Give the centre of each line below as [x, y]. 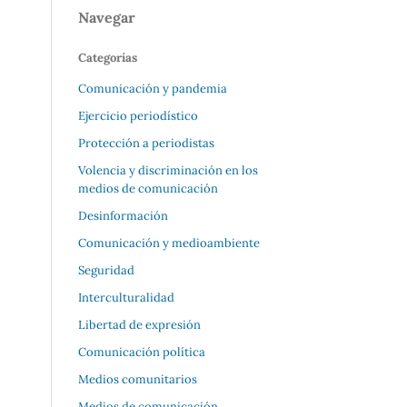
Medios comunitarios [138, 379]
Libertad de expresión [139, 324]
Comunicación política [142, 352]
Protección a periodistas [146, 143]
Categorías [108, 58]
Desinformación [123, 215]
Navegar [107, 18]
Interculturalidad [126, 297]
